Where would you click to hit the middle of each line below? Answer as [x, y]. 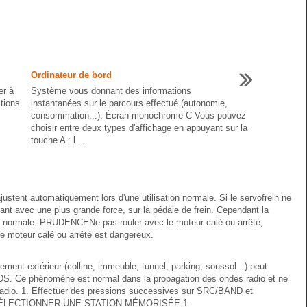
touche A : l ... [59, 140]
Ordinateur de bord [71, 75]
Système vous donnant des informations [111, 91]
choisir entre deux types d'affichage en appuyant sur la [139, 128]
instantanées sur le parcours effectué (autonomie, [129, 103]
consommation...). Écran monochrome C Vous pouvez [138, 115]
